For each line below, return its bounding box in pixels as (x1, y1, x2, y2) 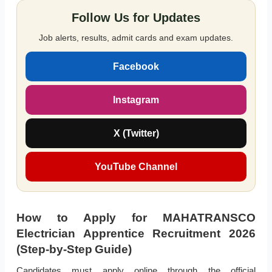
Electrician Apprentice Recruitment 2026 (16, 227, 256, 240)
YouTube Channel (95, 161, 177, 172)
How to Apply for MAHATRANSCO (16, 211, 256, 225)
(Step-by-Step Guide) (16, 243, 132, 256)
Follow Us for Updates (72, 11, 200, 25)
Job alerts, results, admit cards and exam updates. (39, 33, 233, 43)
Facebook (113, 61, 159, 72)
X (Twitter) (113, 128, 159, 139)
